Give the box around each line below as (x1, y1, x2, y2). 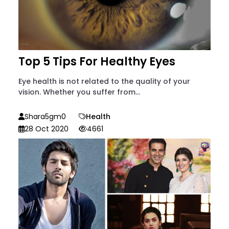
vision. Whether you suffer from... (18, 87, 140, 98)
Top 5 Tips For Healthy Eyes (18, 54, 175, 70)
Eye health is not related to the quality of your (18, 76, 190, 87)
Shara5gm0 (25, 111, 66, 122)
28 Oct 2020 (25, 124, 68, 134)
